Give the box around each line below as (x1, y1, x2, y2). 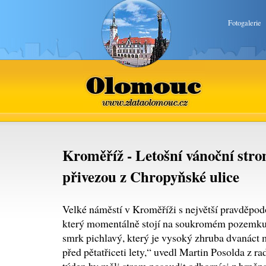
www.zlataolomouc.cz (95, 80, 194, 96)
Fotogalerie (228, 18, 261, 28)
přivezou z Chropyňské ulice (62, 166, 239, 187)
